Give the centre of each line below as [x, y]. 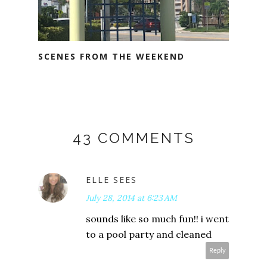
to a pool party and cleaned [149, 234]
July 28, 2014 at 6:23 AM [131, 198]
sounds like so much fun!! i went [157, 218]
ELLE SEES [111, 179]
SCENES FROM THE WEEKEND [111, 56]
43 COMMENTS [133, 138]
